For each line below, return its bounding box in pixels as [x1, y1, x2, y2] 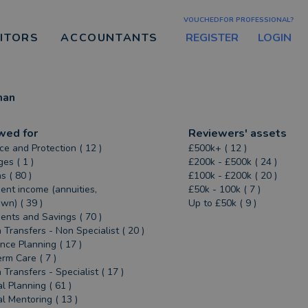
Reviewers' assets [188, 126, 287, 141]
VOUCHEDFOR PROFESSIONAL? [184, 14, 294, 25]
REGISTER [186, 30, 239, 45]
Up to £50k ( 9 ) [188, 197, 257, 210]
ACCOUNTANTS [60, 30, 158, 45]
